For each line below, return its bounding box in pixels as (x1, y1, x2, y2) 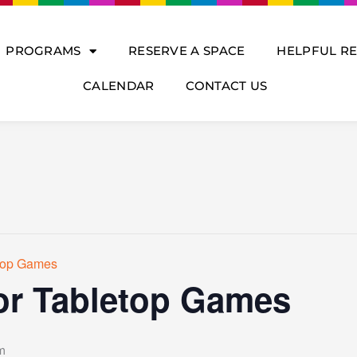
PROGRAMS (6, 43, 81, 58)
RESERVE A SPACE (127, 43, 245, 58)
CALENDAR (83, 78, 155, 93)
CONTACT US (186, 78, 268, 93)
